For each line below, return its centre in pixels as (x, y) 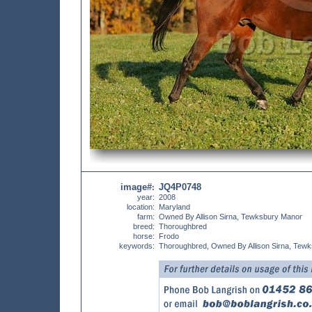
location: (141, 207)
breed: (144, 226)
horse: (144, 236)
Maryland (174, 207)
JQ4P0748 (180, 187)
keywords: (137, 246)
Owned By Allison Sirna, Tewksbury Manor (231, 217)
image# (136, 187)
